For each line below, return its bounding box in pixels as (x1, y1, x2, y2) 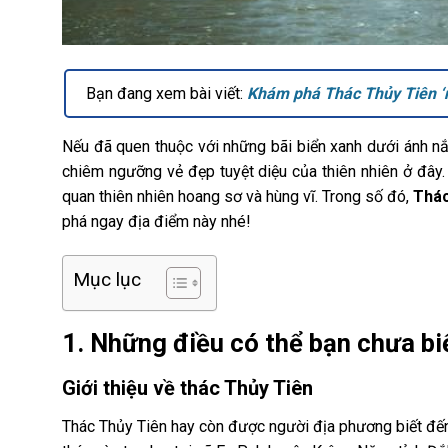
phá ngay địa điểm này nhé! (62, 211, 251, 231)
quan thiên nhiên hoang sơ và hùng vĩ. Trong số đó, (62, 186, 413, 206)
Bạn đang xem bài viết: (86, 83, 247, 103)
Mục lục (73, 267, 141, 291)
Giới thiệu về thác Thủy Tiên (62, 376, 313, 401)
